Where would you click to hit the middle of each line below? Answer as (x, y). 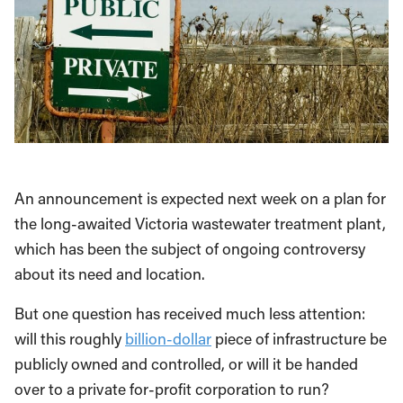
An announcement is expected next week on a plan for (200, 198)
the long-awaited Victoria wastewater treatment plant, (200, 223)
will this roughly (70, 338)
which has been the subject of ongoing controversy (190, 248)
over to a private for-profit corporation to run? (172, 389)
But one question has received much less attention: (190, 313)
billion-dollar (168, 338)
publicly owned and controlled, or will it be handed (186, 363)
